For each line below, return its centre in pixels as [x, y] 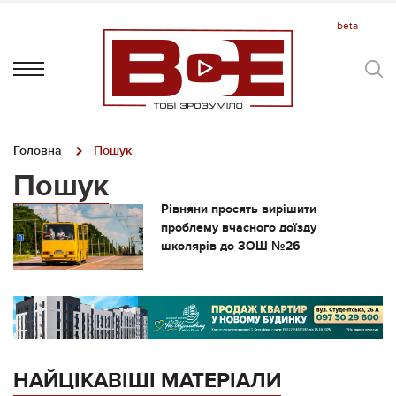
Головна [38, 151]
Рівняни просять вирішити [238, 209]
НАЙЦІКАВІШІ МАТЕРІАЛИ [147, 380]
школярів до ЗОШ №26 [230, 246]
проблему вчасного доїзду [238, 228]
